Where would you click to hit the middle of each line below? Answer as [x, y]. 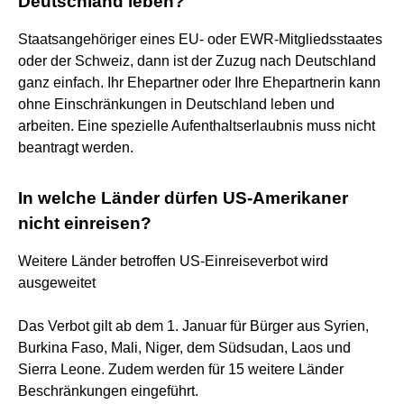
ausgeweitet [57, 282]
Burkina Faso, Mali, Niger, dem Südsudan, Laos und [184, 347]
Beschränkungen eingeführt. [108, 390]
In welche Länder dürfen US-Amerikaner [183, 197]
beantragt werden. [76, 147]
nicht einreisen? [85, 223]
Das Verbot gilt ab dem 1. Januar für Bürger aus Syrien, [193, 326]
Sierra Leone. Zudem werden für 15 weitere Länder [181, 369]
